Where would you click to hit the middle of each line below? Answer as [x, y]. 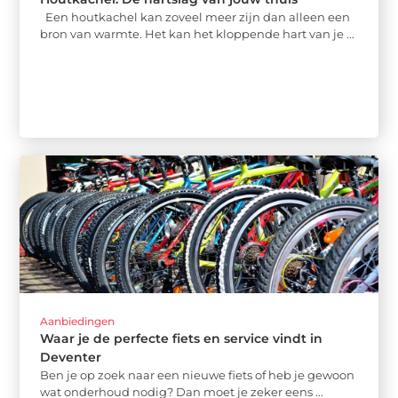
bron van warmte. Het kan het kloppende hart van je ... [198, 33]
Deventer [71, 358]
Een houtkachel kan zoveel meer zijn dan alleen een [195, 16]
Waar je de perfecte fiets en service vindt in [182, 339]
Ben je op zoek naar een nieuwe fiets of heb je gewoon [198, 375]
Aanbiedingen [78, 322]
